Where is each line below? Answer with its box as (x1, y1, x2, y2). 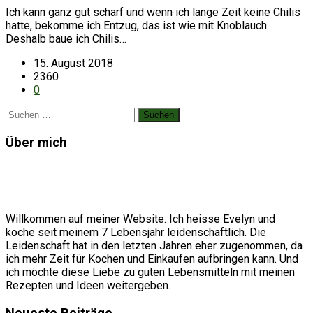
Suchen (5, 106, 41, 120)
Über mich (6, 135, 67, 151)
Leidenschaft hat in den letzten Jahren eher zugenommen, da (6, 239, 303, 253)
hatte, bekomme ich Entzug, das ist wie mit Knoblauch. (6, 18, 269, 32)
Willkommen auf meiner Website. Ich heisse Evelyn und (6, 212, 275, 226)
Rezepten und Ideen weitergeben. (6, 279, 170, 293)
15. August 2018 (34, 56, 113, 70)
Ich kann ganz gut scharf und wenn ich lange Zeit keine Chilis (6, 5, 300, 19)
